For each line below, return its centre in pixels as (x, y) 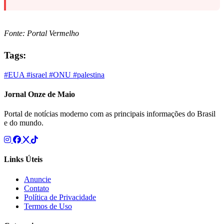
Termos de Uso (48, 206)
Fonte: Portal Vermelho (41, 33)
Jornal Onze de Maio (39, 94)
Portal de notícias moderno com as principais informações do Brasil (110, 114)
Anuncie (37, 179)
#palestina (89, 74)
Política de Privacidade (60, 197)
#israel (38, 74)
